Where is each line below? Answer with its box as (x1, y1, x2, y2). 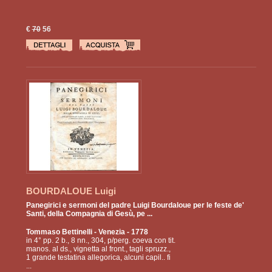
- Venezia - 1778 (92, 228, 148, 237)
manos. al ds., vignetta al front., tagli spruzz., (25, 245, 171, 254)
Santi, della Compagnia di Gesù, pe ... (25, 209, 152, 219)
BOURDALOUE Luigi (25, 186, 116, 197)
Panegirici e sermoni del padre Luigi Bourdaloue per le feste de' (25, 201, 244, 210)
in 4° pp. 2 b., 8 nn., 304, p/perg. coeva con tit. (25, 236, 175, 245)
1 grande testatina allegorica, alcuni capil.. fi (25, 253, 171, 262)
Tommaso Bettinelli (25, 228, 92, 237)
